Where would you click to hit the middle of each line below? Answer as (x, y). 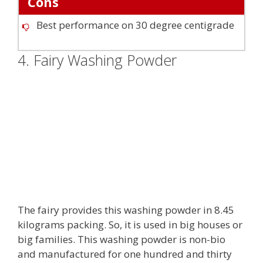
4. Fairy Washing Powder (97, 60)
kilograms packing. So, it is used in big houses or (130, 225)
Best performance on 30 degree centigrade (135, 25)
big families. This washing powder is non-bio (122, 240)
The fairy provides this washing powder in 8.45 (126, 210)
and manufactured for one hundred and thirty (125, 254)
